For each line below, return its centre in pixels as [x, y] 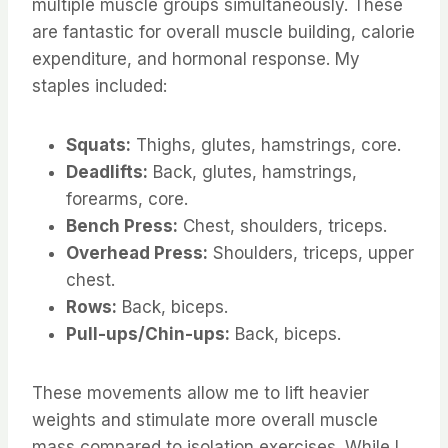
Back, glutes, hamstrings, [252, 172]
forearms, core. [127, 199]
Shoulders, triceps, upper [311, 253]
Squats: [98, 145]
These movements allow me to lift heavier [200, 393]
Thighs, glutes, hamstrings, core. [266, 145]
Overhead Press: [137, 253]
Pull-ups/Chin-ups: [148, 334]
